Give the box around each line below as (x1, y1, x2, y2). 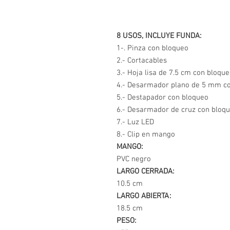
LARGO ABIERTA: (117, 191, 171, 201)
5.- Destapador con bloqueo (117, 92, 208, 102)
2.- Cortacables (117, 55, 167, 65)
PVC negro (117, 154, 151, 164)
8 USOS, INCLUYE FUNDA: (117, 31, 201, 41)
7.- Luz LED (117, 117, 154, 127)
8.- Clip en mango (117, 129, 175, 139)
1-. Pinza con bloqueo (117, 43, 188, 53)
